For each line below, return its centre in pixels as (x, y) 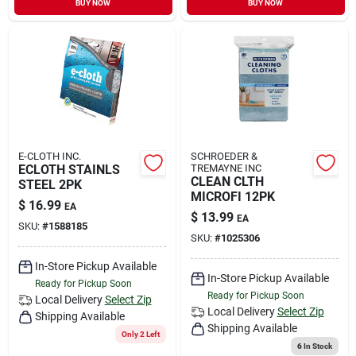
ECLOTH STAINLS (69, 169)
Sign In (40, 19)
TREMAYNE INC (226, 168)
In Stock (317, 346)
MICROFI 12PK (232, 196)
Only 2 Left (140, 334)
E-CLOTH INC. (49, 156)
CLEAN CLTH (227, 181)
